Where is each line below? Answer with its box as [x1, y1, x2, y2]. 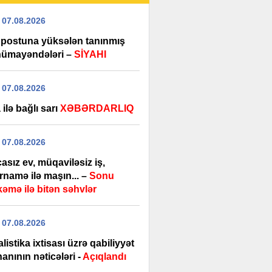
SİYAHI [74, 49, 106, 59]
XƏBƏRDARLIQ [60, 103, 134, 114]
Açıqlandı [83, 251, 126, 262]
